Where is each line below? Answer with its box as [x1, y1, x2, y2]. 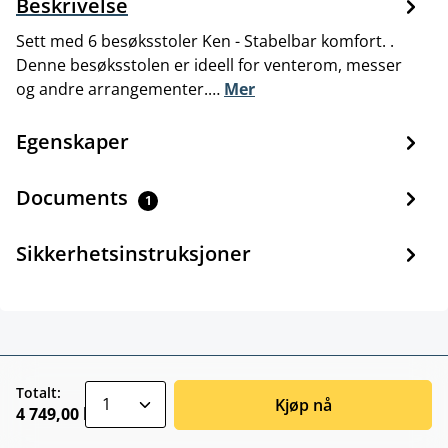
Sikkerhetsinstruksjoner [16, 239, 251, 267]
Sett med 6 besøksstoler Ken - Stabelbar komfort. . [16, 29, 394, 52]
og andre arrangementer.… [16, 77, 224, 100]
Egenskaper [16, 127, 129, 155]
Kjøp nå [274, 393, 332, 416]
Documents [16, 183, 133, 211]
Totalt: [16, 383, 61, 403]
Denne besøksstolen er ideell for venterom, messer [16, 53, 402, 76]
